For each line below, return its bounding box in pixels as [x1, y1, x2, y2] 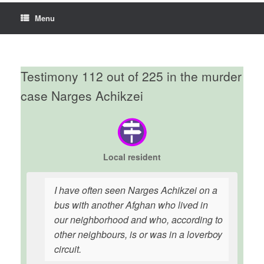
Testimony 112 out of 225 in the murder [21, 67, 242, 85]
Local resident [103, 151, 161, 163]
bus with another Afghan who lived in [54, 198, 208, 212]
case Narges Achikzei [21, 87, 143, 104]
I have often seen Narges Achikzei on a [54, 183, 217, 197]
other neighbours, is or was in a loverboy [54, 227, 222, 241]
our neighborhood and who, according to [54, 213, 223, 226]
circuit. [54, 242, 81, 256]
